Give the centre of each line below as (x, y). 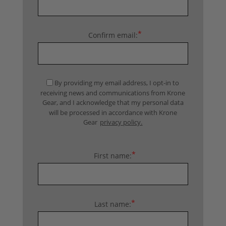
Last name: (113, 204)
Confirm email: (113, 35)
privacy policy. (121, 122)
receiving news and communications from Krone (113, 93)
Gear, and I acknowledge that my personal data (113, 102)
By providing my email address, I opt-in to (117, 82)
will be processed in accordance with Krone (113, 112)
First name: (113, 155)
